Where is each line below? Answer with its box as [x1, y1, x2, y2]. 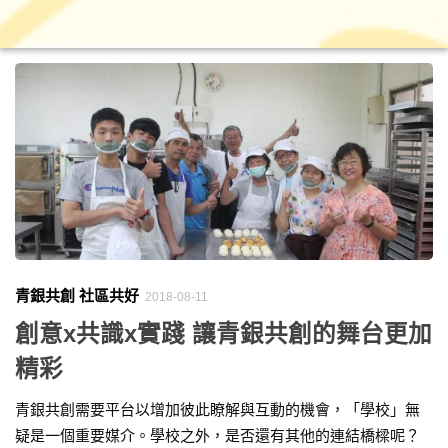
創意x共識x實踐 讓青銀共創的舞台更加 [15, 320, 432, 347]
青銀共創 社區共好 [15, 286, 139, 304]
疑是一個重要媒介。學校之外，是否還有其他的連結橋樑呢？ [15, 426, 420, 444]
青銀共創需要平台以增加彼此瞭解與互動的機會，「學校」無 [15, 400, 420, 418]
